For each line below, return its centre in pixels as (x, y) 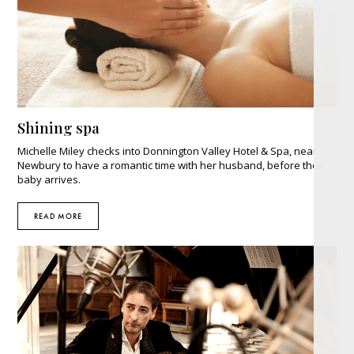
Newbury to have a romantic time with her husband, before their (171, 165)
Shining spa (59, 127)
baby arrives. (49, 179)
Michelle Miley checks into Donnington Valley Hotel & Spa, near (168, 151)
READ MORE (58, 216)
